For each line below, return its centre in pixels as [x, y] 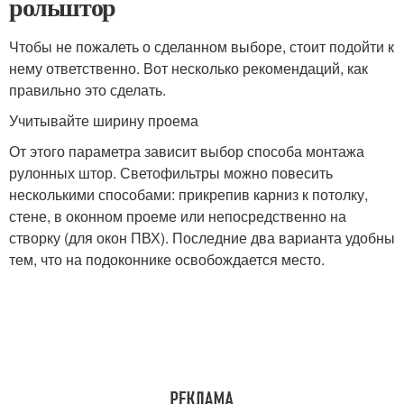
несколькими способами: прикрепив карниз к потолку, [188, 195]
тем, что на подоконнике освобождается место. [167, 260]
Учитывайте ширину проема [104, 121]
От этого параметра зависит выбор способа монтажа [187, 151]
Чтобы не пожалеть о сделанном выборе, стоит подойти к [202, 47]
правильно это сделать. [87, 90]
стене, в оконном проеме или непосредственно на [178, 216]
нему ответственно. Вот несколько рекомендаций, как [188, 69]
